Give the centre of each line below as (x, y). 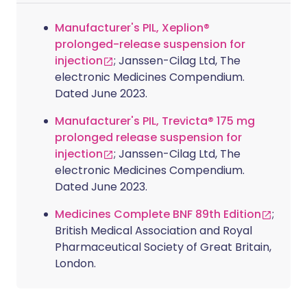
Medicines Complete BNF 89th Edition (158, 214)
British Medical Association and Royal (153, 231)
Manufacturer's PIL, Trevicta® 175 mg (155, 121)
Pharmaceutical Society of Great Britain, (163, 247)
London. (75, 263)
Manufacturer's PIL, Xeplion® (132, 28)
